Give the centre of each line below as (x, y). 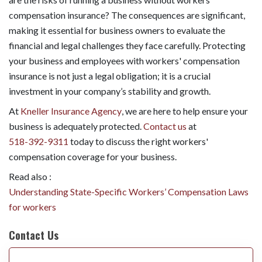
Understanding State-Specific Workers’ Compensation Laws (129, 191)
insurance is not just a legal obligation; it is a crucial (110, 75)
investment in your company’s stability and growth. (110, 91)
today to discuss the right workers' (138, 141)
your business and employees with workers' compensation (124, 60)
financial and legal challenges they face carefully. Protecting (127, 45)
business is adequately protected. (76, 126)
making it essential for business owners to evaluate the (117, 30)
